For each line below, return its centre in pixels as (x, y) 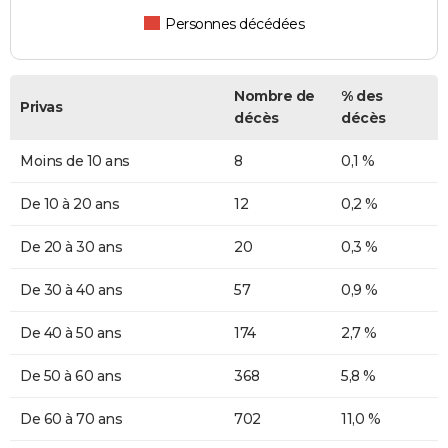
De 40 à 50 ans (70, 332)
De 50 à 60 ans (70, 375)
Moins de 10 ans (75, 160)
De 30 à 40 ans (71, 289)
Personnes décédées (235, 23)
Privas (41, 106)
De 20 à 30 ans (71, 246)
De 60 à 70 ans (71, 418)
